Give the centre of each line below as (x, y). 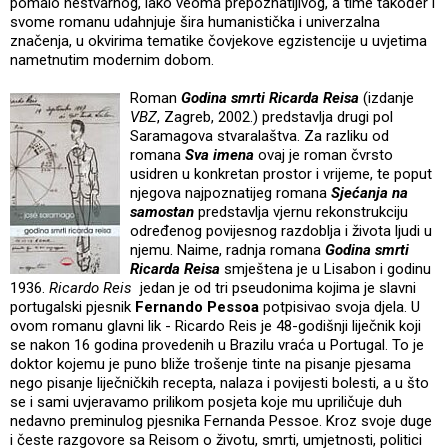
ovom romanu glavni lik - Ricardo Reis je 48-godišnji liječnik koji (215, 326)
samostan (164, 212)
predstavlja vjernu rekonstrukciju (303, 212)
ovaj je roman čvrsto (325, 155)
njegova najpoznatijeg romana (230, 193)
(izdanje (388, 98)
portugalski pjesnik (72, 307)
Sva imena (221, 155)
